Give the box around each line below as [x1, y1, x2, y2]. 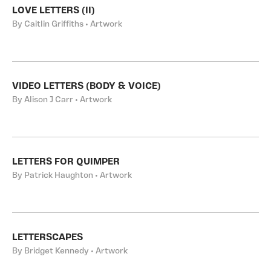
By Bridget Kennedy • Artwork [12, 247, 128, 256]
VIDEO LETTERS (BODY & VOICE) [12, 82, 161, 91]
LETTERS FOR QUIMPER [12, 157, 120, 167]
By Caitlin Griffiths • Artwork [12, 20, 122, 29]
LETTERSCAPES [12, 233, 83, 243]
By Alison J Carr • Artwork [12, 96, 112, 105]
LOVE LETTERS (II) [12, 6, 95, 16]
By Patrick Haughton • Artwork [12, 171, 132, 180]
